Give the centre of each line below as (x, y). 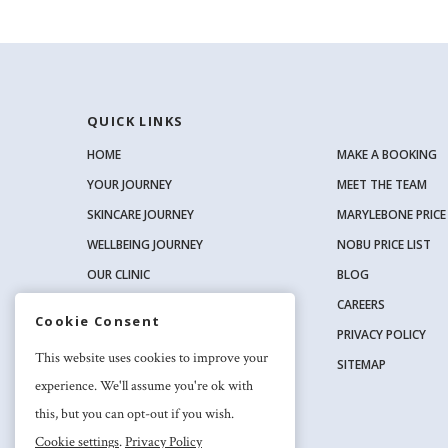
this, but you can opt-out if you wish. (134, 414)
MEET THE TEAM (382, 184)
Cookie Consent (98, 321)
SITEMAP (361, 364)
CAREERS (361, 304)
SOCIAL (115, 336)
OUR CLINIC (118, 274)
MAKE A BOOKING (387, 154)
